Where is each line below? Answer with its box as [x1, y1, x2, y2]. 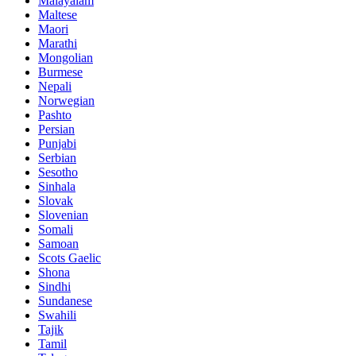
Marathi [38, 37, 77, 51]
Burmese [38, 65, 83, 79]
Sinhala [38, 180, 75, 194]
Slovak [38, 194, 73, 208]
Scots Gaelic [38, 251, 101, 265]
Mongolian [38, 51, 93, 65]
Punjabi [38, 137, 76, 151]
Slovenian [38, 208, 88, 222]
